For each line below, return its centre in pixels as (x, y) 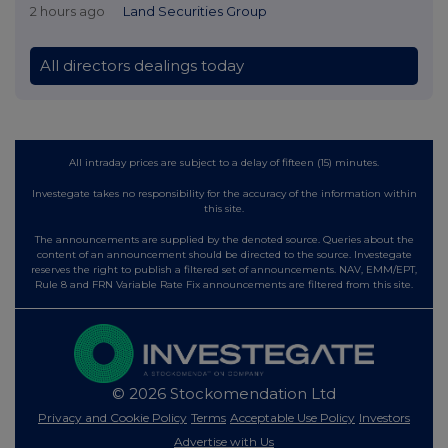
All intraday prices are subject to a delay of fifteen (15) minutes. (224, 162)
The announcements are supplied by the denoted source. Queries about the (224, 239)
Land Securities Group (194, 10)
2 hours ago (67, 10)
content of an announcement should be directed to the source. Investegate (224, 254)
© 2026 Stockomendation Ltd (224, 394)
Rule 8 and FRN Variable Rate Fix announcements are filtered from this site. (224, 284)
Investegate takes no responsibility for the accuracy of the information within (224, 193)
